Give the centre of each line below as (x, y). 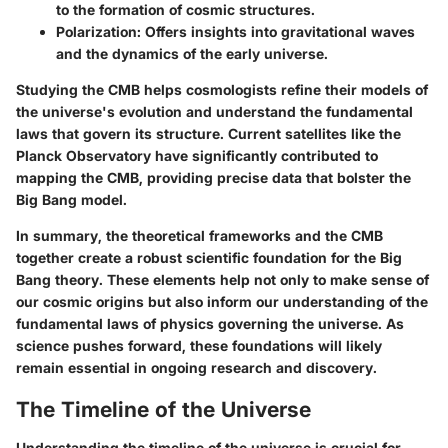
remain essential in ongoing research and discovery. (196, 367)
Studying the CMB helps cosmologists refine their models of (222, 89)
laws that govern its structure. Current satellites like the (208, 133)
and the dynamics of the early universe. (192, 53)
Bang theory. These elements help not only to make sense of (222, 279)
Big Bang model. (71, 199)
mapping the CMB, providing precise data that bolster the (213, 177)
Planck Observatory (83, 155)
